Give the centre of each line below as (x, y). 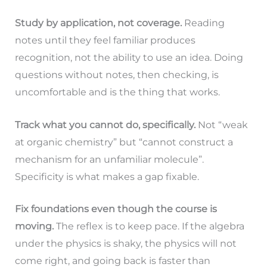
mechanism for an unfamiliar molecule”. (109, 159)
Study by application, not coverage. (98, 23)
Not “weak (221, 125)
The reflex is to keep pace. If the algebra (149, 226)
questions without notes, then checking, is (117, 75)
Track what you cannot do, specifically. (105, 125)
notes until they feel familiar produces (105, 41)
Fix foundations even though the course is (116, 209)
